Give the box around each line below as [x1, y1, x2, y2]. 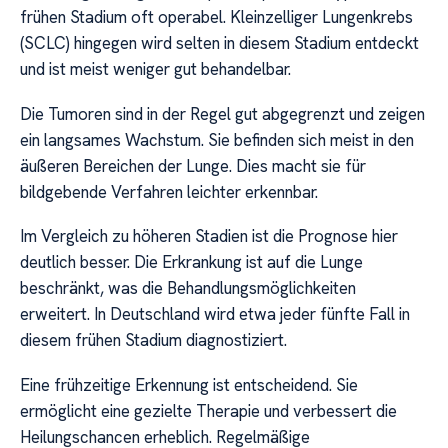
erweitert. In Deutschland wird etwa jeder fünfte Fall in [20, 303, 410, 326]
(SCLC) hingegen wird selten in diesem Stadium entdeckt [20, 32, 419, 55]
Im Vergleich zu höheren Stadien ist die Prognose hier [20, 225, 398, 248]
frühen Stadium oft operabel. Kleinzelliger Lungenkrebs [20, 6, 413, 29]
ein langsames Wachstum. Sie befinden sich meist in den [20, 128, 414, 151]
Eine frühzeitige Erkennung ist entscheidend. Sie [20, 373, 358, 396]
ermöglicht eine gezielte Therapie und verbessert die [20, 399, 397, 422]
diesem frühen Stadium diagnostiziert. [20, 329, 287, 352]
